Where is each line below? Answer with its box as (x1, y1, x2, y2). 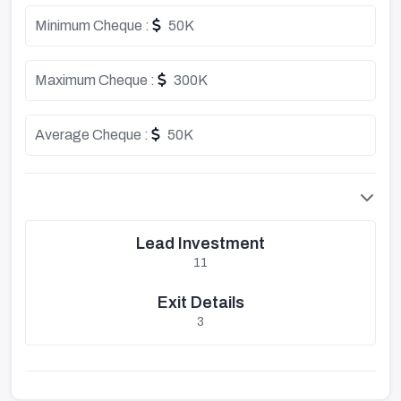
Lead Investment (136, 235, 265, 252)
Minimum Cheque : (35, 18, 152, 33)
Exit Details (157, 294, 244, 311)
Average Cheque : (35, 127, 151, 142)
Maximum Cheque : (35, 73, 158, 88)
